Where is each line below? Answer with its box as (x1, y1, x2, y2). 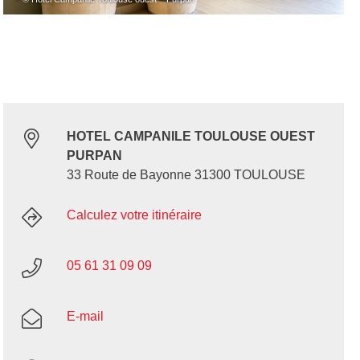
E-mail (66, 309, 104, 324)
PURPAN (66, 149, 122, 163)
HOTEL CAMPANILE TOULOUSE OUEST (66, 129, 315, 144)
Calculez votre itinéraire (66, 208, 202, 223)
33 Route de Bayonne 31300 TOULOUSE (66, 168, 305, 182)
